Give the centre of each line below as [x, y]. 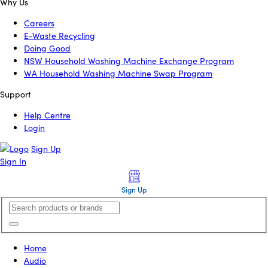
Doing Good [47, 48]
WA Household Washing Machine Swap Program [118, 73]
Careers [39, 23]
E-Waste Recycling [60, 36]
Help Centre [47, 115]
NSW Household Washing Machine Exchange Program [129, 61]
